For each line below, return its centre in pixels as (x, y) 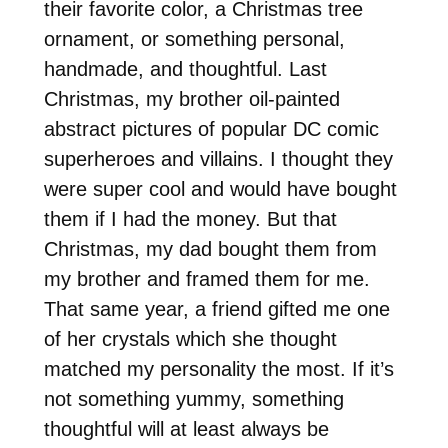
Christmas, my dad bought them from (210, 248)
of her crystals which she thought (190, 338)
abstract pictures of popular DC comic (211, 128)
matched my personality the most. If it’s (218, 368)
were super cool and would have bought (220, 188)
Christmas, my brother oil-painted (191, 98)
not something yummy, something (193, 398)
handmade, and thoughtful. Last (185, 68)
